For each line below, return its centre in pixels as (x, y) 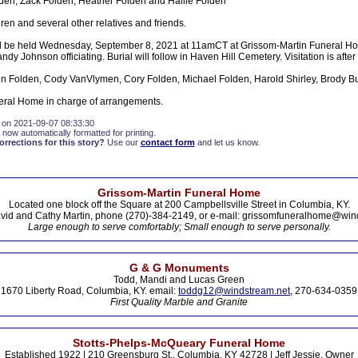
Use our (122, 142)
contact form (167, 142)
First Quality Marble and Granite (179, 302)
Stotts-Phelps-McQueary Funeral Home (179, 343)
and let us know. (227, 142)
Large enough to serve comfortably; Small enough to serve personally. (179, 227)
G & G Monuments (179, 268)
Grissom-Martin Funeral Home (179, 193)
